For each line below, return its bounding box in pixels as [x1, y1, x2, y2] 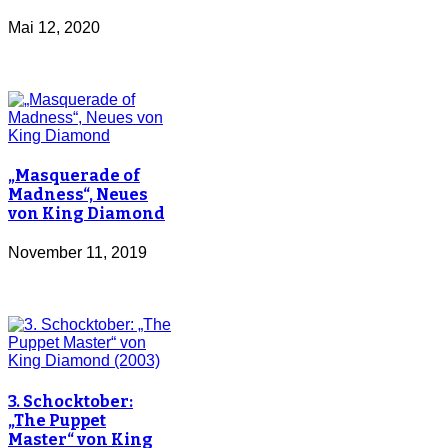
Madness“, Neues [8, 185, 148, 205]
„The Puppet [8, 410, 106, 430]
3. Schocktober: [8, 391, 133, 411]
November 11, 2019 [8, 244, 147, 262]
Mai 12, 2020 [8, 18, 100, 36]
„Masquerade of [8, 166, 140, 186]
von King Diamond [8, 204, 165, 224]
